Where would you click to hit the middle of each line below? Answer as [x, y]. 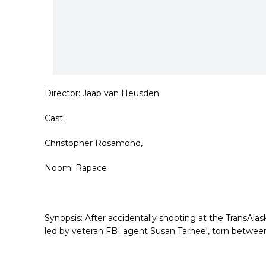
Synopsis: [65, 218]
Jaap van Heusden [121, 94]
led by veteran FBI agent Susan [111, 231]
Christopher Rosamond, [94, 143]
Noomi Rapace [76, 168]
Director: [64, 94]
